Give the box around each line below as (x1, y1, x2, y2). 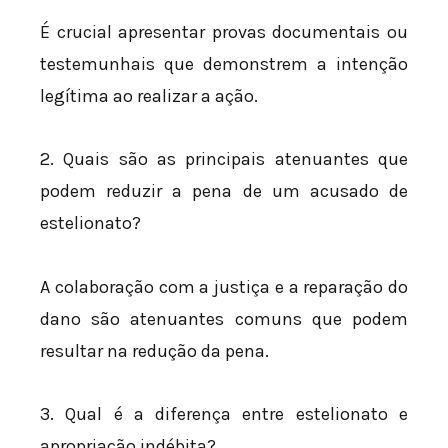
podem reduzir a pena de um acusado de (40, 180, 408, 203)
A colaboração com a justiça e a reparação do (40, 275, 408, 298)
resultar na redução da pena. (40, 339, 269, 362)
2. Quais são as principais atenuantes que (40, 148, 408, 171)
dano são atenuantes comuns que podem (40, 307, 408, 330)
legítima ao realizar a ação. (40, 84, 258, 107)
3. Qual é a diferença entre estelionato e (40, 403, 408, 426)
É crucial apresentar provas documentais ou (40, 20, 408, 43)
